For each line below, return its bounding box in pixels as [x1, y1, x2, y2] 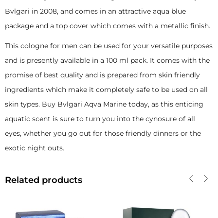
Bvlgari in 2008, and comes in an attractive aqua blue [5, 6, 186, 16]
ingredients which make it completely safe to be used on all [5, 85, 208, 94]
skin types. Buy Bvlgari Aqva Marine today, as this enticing [5, 100, 203, 109]
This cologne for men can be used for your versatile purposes [5, 41, 213, 51]
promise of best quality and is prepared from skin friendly [5, 71, 200, 80]
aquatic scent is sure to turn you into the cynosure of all [5, 114, 195, 124]
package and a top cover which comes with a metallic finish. [5, 21, 210, 30]
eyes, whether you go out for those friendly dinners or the [5, 129, 201, 138]
